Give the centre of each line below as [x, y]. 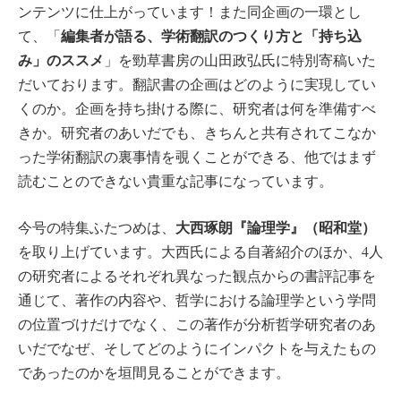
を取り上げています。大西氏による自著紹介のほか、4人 [200, 252]
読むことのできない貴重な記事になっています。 [175, 180]
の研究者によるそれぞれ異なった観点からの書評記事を [197, 276]
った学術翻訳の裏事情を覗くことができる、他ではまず [197, 156]
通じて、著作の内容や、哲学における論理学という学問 [197, 300]
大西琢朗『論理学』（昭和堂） [276, 227]
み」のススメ [61, 59]
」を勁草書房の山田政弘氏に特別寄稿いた [240, 59]
